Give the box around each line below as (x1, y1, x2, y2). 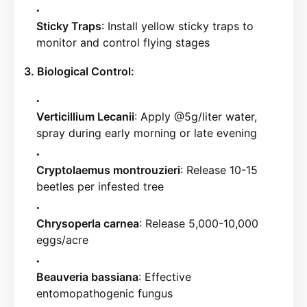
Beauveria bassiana (36, 270, 138, 284)
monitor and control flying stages (36, 36, 210, 49)
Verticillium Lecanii (36, 110, 134, 123)
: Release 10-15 (180, 163, 258, 177)
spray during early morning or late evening (36, 126, 257, 140)
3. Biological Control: (24, 64, 134, 78)
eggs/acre (36, 233, 88, 247)
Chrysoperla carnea (36, 217, 139, 230)
